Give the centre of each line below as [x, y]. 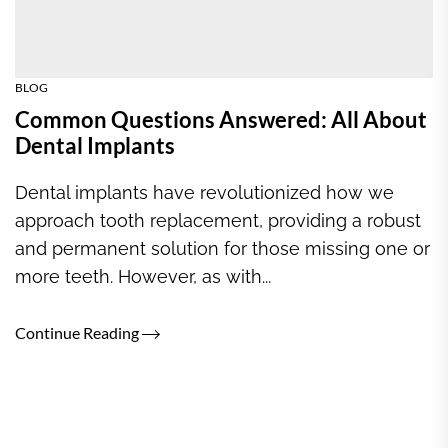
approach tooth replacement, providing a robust [218, 220]
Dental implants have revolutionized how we [204, 192]
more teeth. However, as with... [143, 276]
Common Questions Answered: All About [221, 119]
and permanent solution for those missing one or [222, 248]
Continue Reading [78, 332]
